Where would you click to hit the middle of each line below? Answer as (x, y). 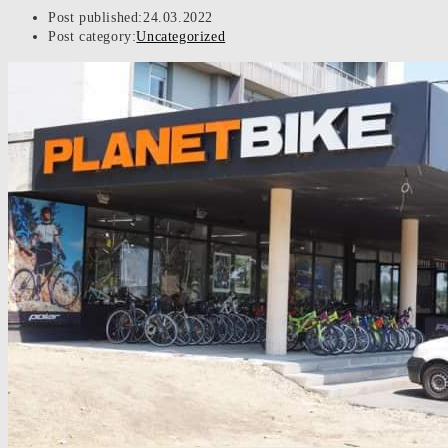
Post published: (95, 17)
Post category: (92, 36)
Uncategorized (181, 36)
